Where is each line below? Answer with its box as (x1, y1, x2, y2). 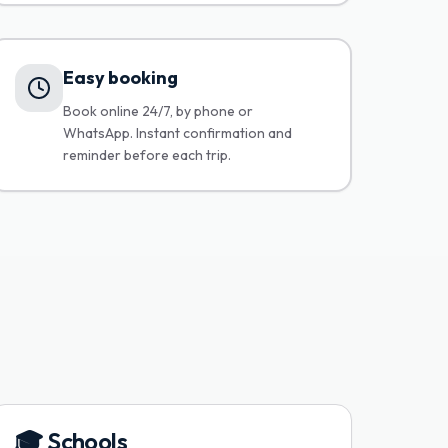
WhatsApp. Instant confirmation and (63, 124, 293, 142)
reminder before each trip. (63, 146, 232, 164)
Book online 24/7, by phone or (63, 102, 254, 120)
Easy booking (63, 66, 179, 89)
